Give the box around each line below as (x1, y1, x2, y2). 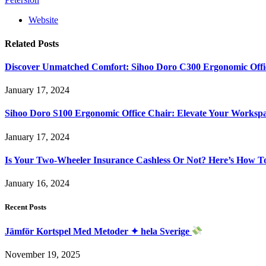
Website (28, 15, 58, 26)
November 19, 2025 (5, 249, 80, 259)
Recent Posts (5, 202, 46, 212)
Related (5, 38, 38, 49)
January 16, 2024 (5, 178, 69, 189)
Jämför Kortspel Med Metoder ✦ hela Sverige (5, 226, 192, 236)
